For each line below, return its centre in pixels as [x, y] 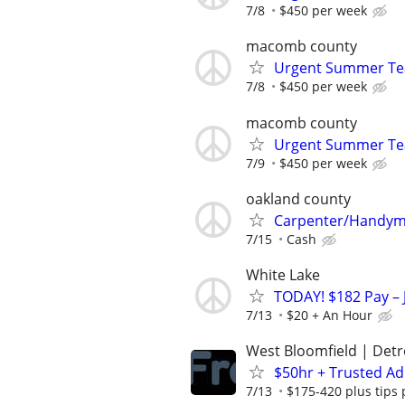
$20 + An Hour [330, 315]
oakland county [298, 198]
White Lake [283, 274]
